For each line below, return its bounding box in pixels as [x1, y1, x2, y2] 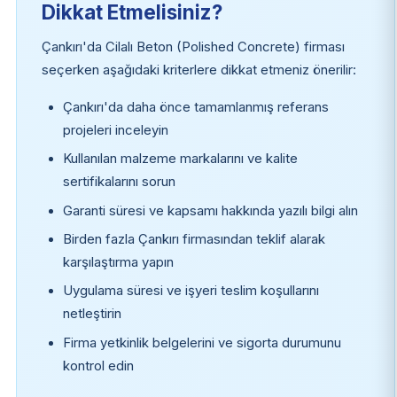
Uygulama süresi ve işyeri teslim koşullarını [62, 283, 319, 300]
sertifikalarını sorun [62, 174, 175, 191]
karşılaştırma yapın [62, 254, 174, 271]
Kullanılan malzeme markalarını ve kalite [62, 151, 298, 167]
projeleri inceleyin [62, 121, 168, 138]
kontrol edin [62, 357, 134, 374]
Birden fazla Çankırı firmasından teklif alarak [62, 231, 325, 248]
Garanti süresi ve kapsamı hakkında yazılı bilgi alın [62, 202, 358, 219]
